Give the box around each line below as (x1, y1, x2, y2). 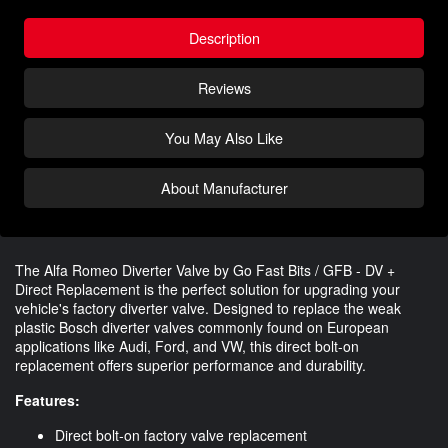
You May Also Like (165, 126, 283, 148)
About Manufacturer (160, 176, 288, 198)
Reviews (197, 76, 251, 98)
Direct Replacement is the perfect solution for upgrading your (15, 278, 400, 299)
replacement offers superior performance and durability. (15, 354, 366, 375)
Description (188, 26, 260, 48)
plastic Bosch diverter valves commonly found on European (15, 316, 389, 337)
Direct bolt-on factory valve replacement (55, 424, 307, 445)
